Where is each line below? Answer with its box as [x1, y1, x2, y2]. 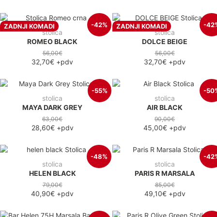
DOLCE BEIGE [142, 37, 187, 46]
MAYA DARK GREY [22, 103, 82, 111]
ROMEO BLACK [27, 37, 77, 46]
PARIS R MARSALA [135, 169, 195, 177]
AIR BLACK [147, 103, 183, 111]
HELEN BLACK [29, 169, 76, 177]
